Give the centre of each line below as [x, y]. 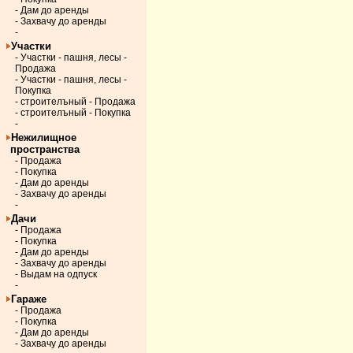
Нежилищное [44, 137]
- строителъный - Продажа [75, 102]
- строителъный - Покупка [73, 113]
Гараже [29, 299]
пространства [45, 149]
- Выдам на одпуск [56, 274]
